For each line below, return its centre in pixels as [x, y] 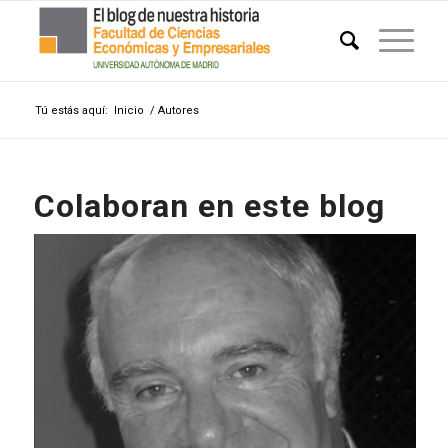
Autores [178, 110]
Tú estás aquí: [71, 110]
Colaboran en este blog [209, 206]
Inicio [128, 110]
